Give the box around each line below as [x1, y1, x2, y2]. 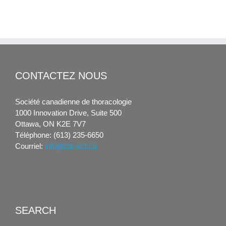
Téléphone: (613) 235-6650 [15, 131, 103, 140]
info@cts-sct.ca [45, 142, 97, 151]
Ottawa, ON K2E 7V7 [15, 120, 86, 129]
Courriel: [15, 142, 45, 151]
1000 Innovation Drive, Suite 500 [15, 108, 122, 118]
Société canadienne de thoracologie [15, 97, 132, 106]
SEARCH [15, 205, 56, 216]
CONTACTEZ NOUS [15, 70, 107, 81]
